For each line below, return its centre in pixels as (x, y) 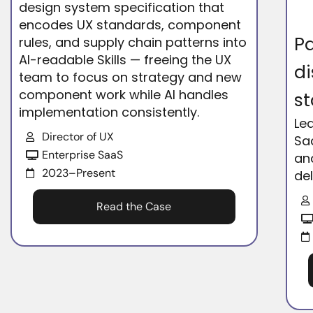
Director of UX (78, 136)
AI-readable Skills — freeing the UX (125, 59)
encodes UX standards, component (130, 24)
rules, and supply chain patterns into (133, 42)
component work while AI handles (124, 94)
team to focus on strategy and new (131, 77)
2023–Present (78, 173)
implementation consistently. (109, 112)
